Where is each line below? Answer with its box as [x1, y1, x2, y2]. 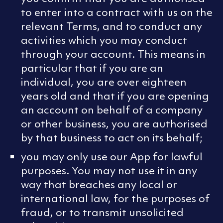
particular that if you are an [21, 61, 163, 75]
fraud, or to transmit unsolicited [21, 206, 184, 220]
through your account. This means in [21, 47, 206, 61]
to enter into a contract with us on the [21, 5, 213, 19]
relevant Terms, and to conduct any [21, 19, 202, 33]
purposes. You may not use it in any [21, 164, 197, 178]
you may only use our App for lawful [21, 150, 203, 164]
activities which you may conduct [21, 33, 187, 47]
